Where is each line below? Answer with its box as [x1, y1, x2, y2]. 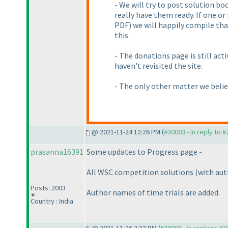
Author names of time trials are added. [87, 187, 220, 198]
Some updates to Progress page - [87, 147, 202, 157]
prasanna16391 [31, 147, 83, 157]
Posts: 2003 [31, 183, 66, 193]
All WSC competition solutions [87, 167, 195, 178]
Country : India [31, 196, 73, 206]
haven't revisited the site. [115, 61, 203, 71]
